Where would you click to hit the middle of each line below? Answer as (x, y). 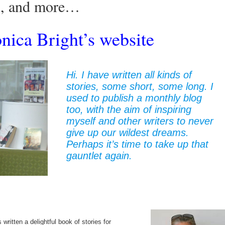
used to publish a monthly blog (134, 98)
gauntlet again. (99, 155)
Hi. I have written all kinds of (129, 75)
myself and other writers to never (140, 121)
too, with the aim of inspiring (129, 109)
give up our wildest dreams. (128, 132)
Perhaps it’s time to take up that (137, 144)
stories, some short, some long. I (140, 86)
